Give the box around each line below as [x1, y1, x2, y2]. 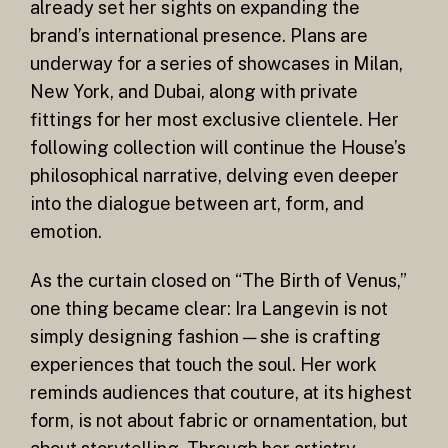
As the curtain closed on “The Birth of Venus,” [30, 270, 407, 292]
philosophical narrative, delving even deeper [30, 164, 399, 186]
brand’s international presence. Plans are [30, 24, 368, 46]
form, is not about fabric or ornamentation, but [30, 410, 408, 432]
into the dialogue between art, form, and [30, 192, 364, 214]
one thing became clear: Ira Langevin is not [30, 298, 388, 320]
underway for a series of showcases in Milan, [30, 52, 403, 74]
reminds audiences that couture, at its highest [30, 382, 412, 404]
